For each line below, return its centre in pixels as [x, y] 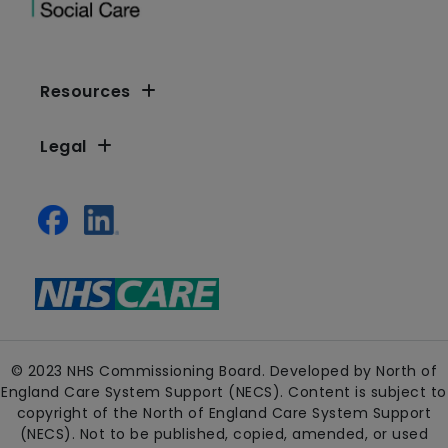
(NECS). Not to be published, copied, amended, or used [224, 433]
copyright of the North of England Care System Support [224, 412]
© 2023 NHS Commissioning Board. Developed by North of [224, 370]
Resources [85, 91]
